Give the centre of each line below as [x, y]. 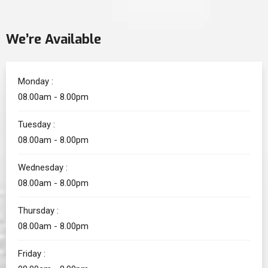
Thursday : [38, 211]
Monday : [36, 82]
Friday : [32, 254]
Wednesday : [43, 168]
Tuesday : [36, 125]
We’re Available [54, 39]
